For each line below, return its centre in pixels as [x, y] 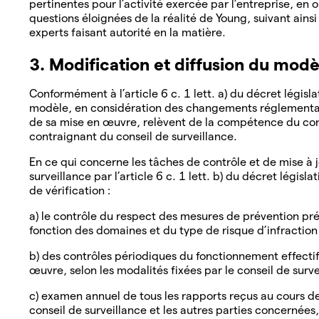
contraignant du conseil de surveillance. [135, 136]
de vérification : [71, 190]
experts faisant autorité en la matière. [129, 32]
